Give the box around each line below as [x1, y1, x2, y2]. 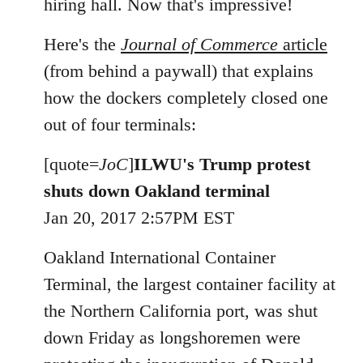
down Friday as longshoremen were [44, 327, 301, 348]
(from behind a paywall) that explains [44, 61, 314, 81]
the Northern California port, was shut [44, 301, 318, 321]
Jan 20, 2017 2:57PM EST [44, 207, 234, 228]
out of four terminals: [44, 114, 196, 135]
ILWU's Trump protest [134, 154, 310, 174]
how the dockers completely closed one [44, 88, 328, 108]
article [278, 34, 327, 54]
